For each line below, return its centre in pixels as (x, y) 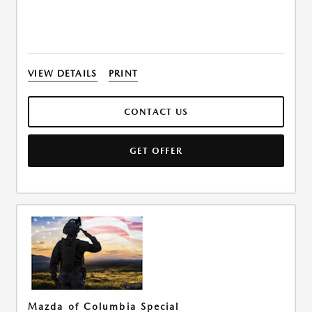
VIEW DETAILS (63, 73)
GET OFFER (156, 151)
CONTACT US (156, 112)
